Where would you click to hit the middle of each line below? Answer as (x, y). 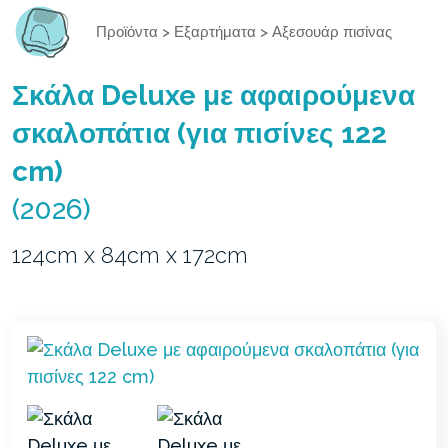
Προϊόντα (127, 31)
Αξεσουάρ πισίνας (332, 31)
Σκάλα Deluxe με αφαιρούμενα (213, 95)
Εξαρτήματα (215, 31)
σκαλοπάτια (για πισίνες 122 (199, 133)
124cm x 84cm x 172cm (130, 254)
